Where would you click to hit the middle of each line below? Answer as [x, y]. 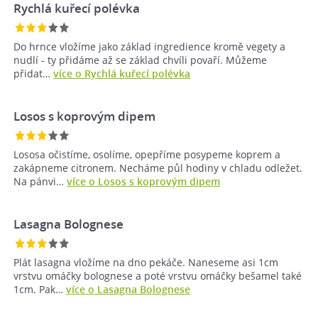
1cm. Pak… [40, 290]
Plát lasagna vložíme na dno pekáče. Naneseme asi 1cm [146, 263]
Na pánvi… [40, 182]
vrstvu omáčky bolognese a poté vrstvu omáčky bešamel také [158, 276]
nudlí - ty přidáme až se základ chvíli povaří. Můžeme [140, 60]
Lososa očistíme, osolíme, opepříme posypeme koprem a [147, 155]
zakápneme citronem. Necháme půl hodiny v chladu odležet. [158, 168]
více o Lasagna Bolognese [128, 290]
